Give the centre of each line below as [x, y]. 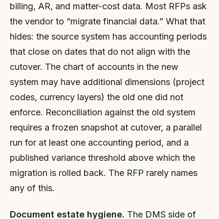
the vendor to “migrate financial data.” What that [108, 21]
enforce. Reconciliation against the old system [103, 112]
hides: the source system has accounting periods [108, 36]
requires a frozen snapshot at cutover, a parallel [106, 127]
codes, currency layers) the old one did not [97, 97]
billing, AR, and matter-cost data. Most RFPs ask [108, 6]
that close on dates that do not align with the [100, 52]
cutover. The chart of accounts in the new [94, 67]
